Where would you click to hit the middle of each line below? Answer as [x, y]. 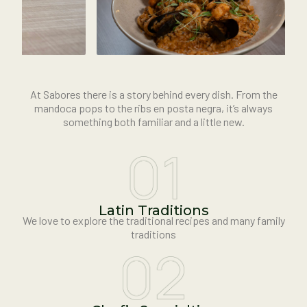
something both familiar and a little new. [153, 121]
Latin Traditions [153, 211]
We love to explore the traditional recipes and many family [153, 221]
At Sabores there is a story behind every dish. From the [153, 94]
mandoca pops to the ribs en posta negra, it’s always [153, 108]
